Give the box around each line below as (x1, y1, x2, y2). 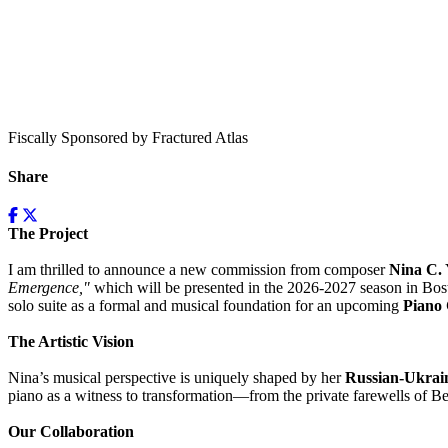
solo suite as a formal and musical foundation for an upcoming (8, 297, 403, 315)
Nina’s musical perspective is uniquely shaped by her (8, 369, 345, 387)
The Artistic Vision (8, 333, 134, 351)
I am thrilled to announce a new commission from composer (8, 261, 389, 279)
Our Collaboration (8, 423, 134, 441)
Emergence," (8, 279, 94, 297)
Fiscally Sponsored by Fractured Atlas (8, 128, 248, 146)
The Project (8, 225, 88, 243)
